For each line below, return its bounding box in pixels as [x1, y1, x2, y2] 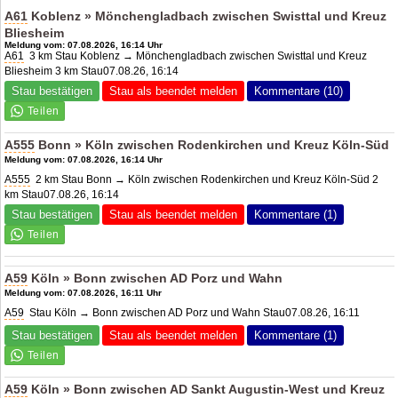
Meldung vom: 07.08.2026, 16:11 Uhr [4, 287, 163, 298]
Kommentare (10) [254, 84, 344, 98]
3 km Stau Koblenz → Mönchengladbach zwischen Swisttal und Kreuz [24, 49, 368, 62]
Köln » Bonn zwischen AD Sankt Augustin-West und [28, 381, 351, 396]
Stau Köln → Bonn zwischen [24, 306, 169, 319]
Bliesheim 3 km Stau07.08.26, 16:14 [4, 64, 179, 77]
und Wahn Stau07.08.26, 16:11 [208, 306, 361, 319]
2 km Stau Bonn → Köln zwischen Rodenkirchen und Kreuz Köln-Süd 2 [30, 172, 379, 186]
